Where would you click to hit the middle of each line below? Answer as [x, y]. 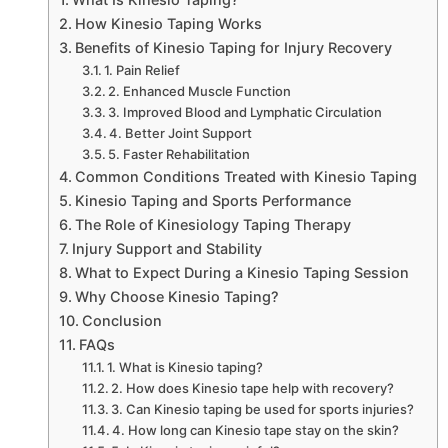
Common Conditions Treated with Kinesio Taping [245, 177]
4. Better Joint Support [181, 133]
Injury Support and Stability [166, 249]
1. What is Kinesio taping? [185, 367]
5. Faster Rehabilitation [179, 154]
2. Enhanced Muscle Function [200, 91]
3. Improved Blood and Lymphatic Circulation [245, 112]
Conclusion [121, 321]
